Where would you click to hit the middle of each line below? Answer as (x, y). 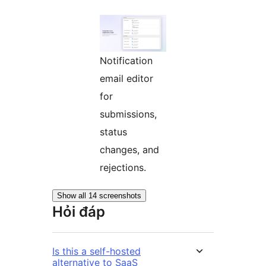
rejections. (123, 168)
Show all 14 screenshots (99, 196)
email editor (126, 79)
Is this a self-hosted (96, 251)
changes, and (129, 150)
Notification (126, 61)
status (113, 132)
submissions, (128, 114)
